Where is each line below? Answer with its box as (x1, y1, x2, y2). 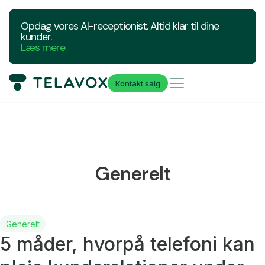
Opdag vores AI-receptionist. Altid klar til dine (21, 19, 219, 33)
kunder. (21, 30, 51, 44)
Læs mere (21, 40, 65, 54)
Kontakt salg (115, 78, 161, 88)
